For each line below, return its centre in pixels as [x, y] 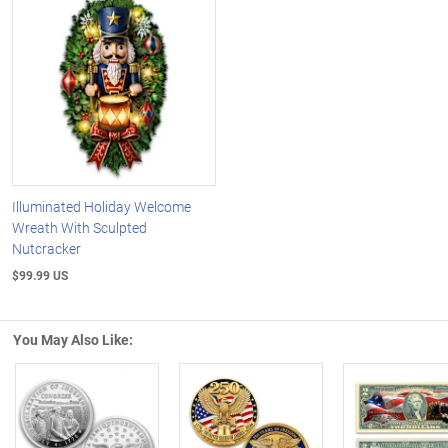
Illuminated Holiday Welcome [101, 206]
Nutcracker [46, 248]
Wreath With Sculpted [79, 227]
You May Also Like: [73, 339]
